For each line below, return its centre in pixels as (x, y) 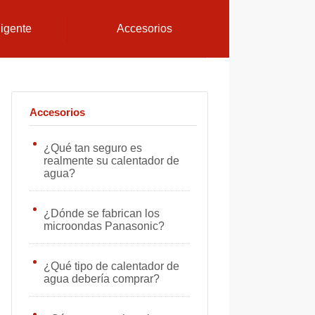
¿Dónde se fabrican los (102, 213)
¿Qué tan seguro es (93, 148)
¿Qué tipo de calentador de (111, 266)
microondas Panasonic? (104, 226)
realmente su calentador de (111, 161)
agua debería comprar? (102, 279)
